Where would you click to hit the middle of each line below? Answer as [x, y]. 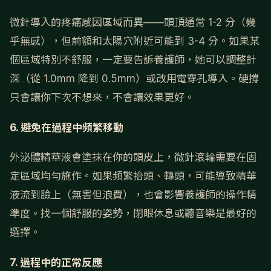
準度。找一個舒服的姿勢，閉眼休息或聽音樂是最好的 [133, 214]
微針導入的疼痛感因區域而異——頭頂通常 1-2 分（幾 [133, 23]
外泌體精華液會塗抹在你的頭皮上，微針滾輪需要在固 [133, 158]
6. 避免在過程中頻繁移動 [67, 127]
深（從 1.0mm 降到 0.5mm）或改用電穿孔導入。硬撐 [134, 79]
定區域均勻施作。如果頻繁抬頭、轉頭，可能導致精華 [133, 176]
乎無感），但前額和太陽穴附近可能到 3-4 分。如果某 [135, 41]
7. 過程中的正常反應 [56, 262]
